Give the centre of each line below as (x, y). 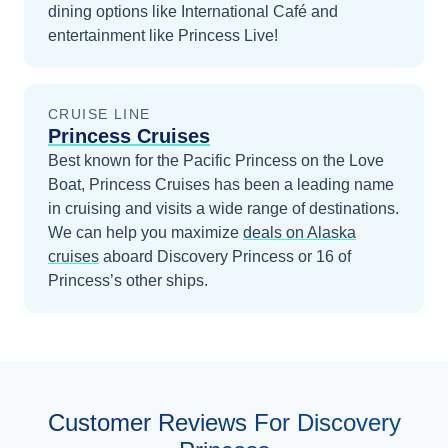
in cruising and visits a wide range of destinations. (223, 208)
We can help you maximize (143, 232)
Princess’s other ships (126, 280)
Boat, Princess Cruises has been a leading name (221, 184)
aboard (130, 256)
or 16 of (322, 256)
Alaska (331, 232)
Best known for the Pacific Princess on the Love (216, 160)
